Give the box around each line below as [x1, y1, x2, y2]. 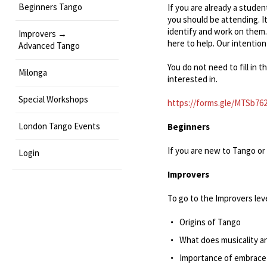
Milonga [18, 67, 47, 78]
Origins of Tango [179, 216, 241, 228]
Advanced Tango [18, 40, 80, 51]
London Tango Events [18, 120, 100, 132]
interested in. [167, 73, 218, 85]
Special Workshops [18, 94, 88, 105]
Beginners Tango [18, 1, 82, 13]
